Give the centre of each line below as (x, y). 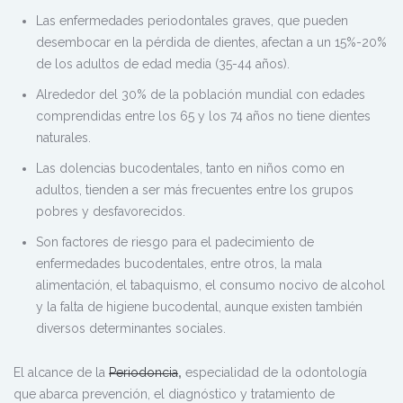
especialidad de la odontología (274, 372)
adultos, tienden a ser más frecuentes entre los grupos (195, 189)
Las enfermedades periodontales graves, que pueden (192, 20)
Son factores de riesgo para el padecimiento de (175, 242)
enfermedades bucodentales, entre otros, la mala (179, 263)
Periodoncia (143, 372)
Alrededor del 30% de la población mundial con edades (201, 94)
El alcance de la (61, 372)
